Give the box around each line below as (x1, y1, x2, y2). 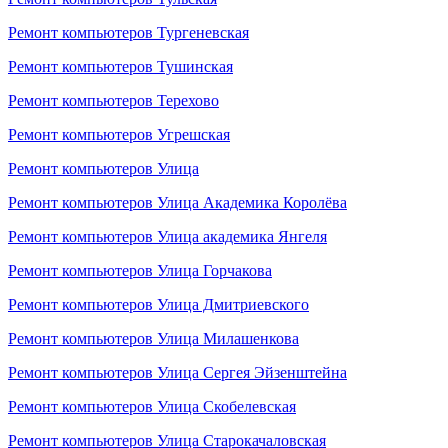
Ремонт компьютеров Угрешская (8, 126, 230, 143)
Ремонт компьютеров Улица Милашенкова (8, 330, 299, 347)
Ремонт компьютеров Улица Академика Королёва (8, 194, 347, 211)
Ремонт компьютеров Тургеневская (8, 24, 249, 41)
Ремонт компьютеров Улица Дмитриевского (8, 296, 309, 313)
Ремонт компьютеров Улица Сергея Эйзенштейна (8, 364, 347, 381)
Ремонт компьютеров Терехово (8, 92, 219, 109)
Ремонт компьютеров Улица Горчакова (8, 262, 272, 279)
